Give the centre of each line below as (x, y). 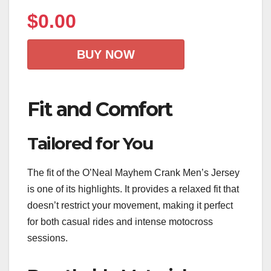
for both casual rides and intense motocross (120, 222)
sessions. (47, 238)
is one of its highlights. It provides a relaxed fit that (133, 189)
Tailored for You (90, 143)
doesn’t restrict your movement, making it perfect (130, 206)
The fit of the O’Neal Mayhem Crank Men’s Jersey (133, 173)
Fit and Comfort (100, 109)
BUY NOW (106, 54)
